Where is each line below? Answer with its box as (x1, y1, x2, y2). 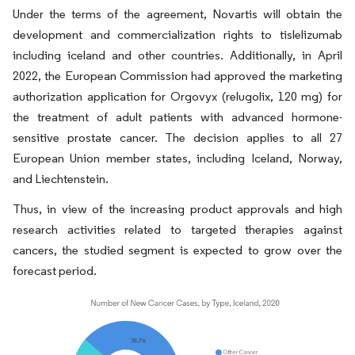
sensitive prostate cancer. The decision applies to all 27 (13, 130, 342, 145)
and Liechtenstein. (13, 171, 109, 186)
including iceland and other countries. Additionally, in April (13, 48, 342, 63)
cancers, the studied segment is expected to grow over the (13, 242, 342, 258)
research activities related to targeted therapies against (13, 222, 342, 237)
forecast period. (13, 263, 97, 278)
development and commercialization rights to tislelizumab (13, 27, 342, 42)
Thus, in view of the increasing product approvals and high (13, 201, 342, 216)
